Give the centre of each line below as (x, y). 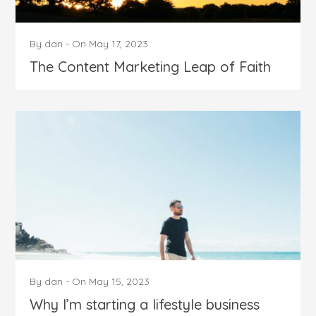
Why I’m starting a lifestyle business (145, 304)
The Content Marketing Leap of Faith (151, 66)
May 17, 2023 (119, 43)
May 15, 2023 (120, 281)
